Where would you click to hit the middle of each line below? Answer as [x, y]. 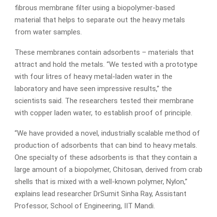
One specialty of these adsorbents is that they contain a [106, 158]
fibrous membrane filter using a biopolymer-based [95, 8]
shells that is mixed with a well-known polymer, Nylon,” [101, 182]
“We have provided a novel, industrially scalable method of [107, 133]
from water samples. [48, 32]
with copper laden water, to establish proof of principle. [103, 113]
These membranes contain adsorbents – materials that [104, 53]
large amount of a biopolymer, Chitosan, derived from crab [108, 170]
